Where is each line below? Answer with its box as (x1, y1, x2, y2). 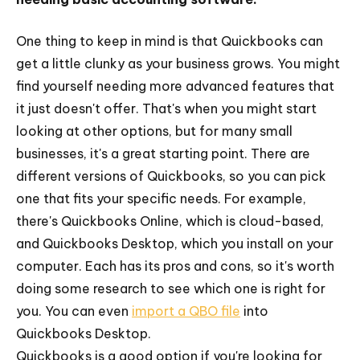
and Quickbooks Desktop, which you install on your (16, 235, 333, 252)
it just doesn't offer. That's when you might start (16, 100, 317, 117)
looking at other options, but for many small (16, 123, 292, 139)
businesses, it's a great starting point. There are (16, 145, 310, 162)
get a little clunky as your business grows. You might (16, 55, 340, 72)
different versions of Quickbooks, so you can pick (16, 168, 326, 184)
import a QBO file (132, 303, 240, 319)
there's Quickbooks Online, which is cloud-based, (16, 213, 324, 229)
